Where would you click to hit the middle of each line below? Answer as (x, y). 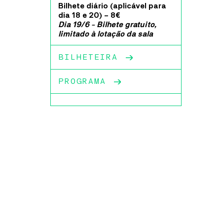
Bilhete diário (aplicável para (112, 6)
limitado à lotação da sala (106, 34)
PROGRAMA (82, 81)
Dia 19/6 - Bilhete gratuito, (107, 25)
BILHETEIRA (88, 57)
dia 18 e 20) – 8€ (89, 15)
